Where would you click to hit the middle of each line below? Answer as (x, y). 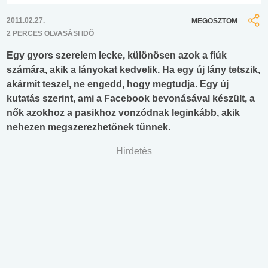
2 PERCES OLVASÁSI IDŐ (50, 34)
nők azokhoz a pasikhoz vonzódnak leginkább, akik (123, 113)
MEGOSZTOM (214, 21)
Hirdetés (134, 151)
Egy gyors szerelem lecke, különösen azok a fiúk (117, 56)
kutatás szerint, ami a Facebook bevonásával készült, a (131, 99)
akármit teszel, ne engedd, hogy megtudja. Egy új (118, 84)
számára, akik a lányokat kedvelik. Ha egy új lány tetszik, (133, 70)
